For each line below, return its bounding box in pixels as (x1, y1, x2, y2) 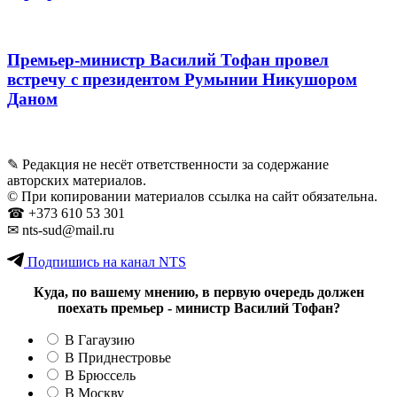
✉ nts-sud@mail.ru (7, 222, 114, 238)
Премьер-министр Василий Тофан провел (7, 51, 329, 70)
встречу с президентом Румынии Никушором (7, 70, 357, 90)
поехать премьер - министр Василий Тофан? (57, 300, 340, 316)
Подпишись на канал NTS (24, 254, 186, 270)
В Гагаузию (65, 332, 135, 348)
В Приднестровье (65, 350, 171, 366)
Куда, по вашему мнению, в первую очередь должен (33, 284, 364, 300)
